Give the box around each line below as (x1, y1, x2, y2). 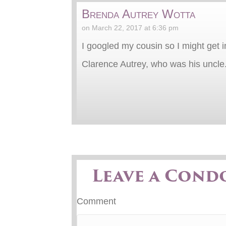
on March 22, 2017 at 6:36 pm (82, 24, 179, 32)
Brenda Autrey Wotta (82, 7, 195, 21)
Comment (77, 196, 116, 207)
